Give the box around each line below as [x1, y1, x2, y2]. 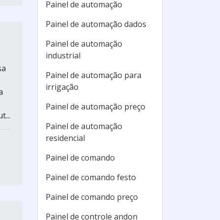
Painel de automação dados [46, 19, 146, 29]
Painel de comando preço [46, 192, 138, 202]
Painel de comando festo [46, 172, 136, 183]
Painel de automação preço [46, 101, 145, 112]
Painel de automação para [46, 70, 141, 81]
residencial [46, 133, 85, 143]
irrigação [46, 82, 79, 92]
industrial [46, 50, 81, 61]
